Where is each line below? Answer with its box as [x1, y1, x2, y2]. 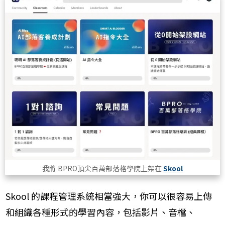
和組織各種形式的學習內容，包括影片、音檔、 [6, 205, 195, 219]
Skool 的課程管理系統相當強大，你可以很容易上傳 [6, 189, 212, 203]
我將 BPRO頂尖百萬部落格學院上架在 [42, 163, 163, 174]
